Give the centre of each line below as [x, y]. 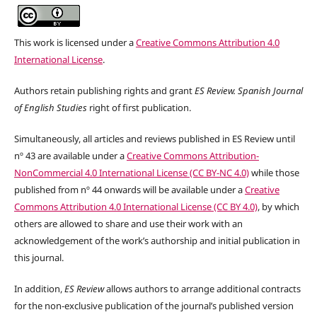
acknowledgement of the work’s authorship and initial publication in [157, 240]
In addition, [39, 288]
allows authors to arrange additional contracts [202, 288]
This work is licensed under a [75, 42]
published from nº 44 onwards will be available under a [129, 189]
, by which [278, 206]
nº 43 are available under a [70, 155]
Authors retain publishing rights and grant [104, 90]
